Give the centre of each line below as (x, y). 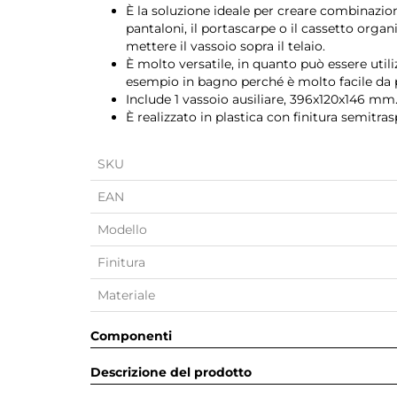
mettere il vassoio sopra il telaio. (226, 46)
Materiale (126, 295)
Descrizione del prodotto (171, 372)
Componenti (131, 336)
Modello (122, 230)
